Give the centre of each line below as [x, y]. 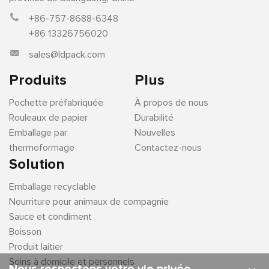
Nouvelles [155, 132]
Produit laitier [36, 246]
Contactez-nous [168, 147]
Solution [37, 164]
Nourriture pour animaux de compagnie [89, 201]
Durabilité [154, 117]
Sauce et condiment [50, 216]
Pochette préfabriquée [56, 102]
